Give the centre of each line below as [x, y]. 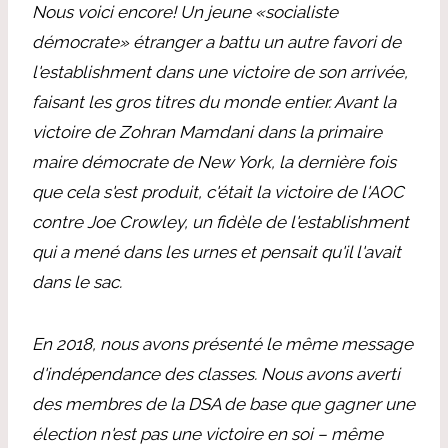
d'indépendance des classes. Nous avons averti [216, 373]
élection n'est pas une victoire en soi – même [207, 433]
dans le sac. [77, 281]
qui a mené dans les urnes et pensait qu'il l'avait [216, 251]
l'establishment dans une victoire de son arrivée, [220, 71]
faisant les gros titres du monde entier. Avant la [214, 101]
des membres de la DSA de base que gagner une [223, 403]
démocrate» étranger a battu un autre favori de [216, 41]
